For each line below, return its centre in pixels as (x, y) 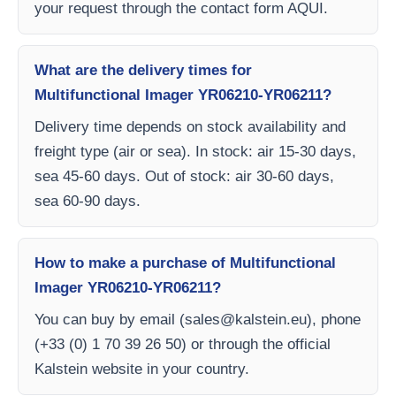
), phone (334, 320)
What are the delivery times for (143, 70)
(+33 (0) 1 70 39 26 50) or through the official (183, 344)
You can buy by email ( (110, 320)
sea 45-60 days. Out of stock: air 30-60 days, (184, 176)
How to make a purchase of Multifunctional (185, 263)
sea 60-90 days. (88, 201)
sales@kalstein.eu (246, 320)
